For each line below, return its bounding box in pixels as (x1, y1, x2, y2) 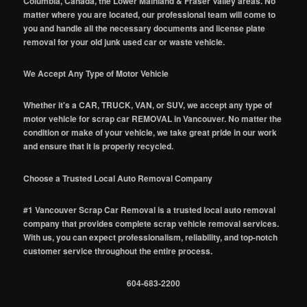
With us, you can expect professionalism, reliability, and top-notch (23, 231, 278, 244)
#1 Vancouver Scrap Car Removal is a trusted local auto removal (23, 204, 276, 217)
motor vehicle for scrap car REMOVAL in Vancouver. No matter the (23, 112, 282, 125)
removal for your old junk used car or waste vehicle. (23, 35, 225, 48)
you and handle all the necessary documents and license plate (23, 21, 266, 34)
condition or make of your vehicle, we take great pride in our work (23, 126, 278, 139)
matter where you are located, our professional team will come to (23, 8, 276, 21)
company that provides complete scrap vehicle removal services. (23, 217, 280, 230)
